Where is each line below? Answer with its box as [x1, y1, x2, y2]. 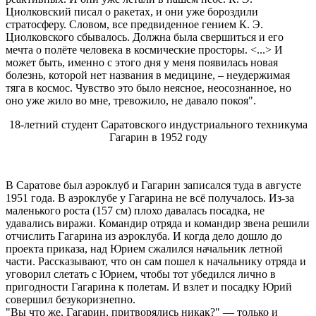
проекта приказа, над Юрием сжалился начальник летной [6, 242, 283, 255]
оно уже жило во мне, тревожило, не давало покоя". [6, 94, 256, 107]
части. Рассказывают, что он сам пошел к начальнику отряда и [6, 255, 306, 267]
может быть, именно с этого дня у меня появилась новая [6, 56, 278, 68]
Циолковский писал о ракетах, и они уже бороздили [6, 5, 258, 18]
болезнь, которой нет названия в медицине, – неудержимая [6, 68, 290, 81]
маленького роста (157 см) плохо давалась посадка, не [6, 204, 265, 217]
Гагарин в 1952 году [109, 130, 207, 143]
